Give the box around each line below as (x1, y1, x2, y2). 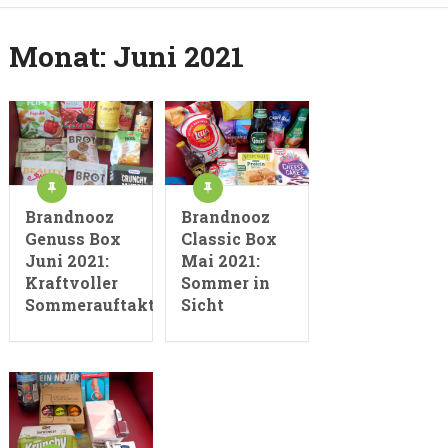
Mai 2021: (181, 249, 261, 271)
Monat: (8, 38, 113, 75)
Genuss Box (24, 227, 121, 249)
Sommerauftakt (24, 293, 155, 315)
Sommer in (181, 271, 271, 293)
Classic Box (181, 227, 278, 249)
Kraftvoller (24, 271, 118, 293)
